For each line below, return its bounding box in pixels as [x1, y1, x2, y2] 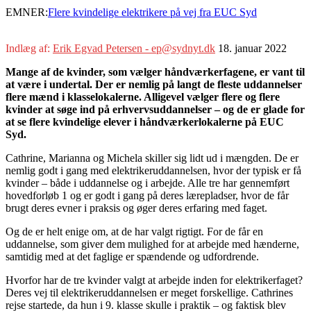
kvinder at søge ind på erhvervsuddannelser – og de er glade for [6, 103, 305, 115]
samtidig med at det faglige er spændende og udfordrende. [6, 250, 262, 262]
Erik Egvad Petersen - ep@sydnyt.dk [53, 42, 215, 54]
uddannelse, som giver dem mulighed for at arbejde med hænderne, [6, 237, 299, 250]
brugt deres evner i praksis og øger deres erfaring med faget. [6, 201, 267, 214]
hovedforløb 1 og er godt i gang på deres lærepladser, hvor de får [6, 189, 289, 201]
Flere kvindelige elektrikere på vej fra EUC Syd [48, 6, 257, 18]
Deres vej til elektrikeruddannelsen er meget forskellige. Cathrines [6, 286, 293, 299]
